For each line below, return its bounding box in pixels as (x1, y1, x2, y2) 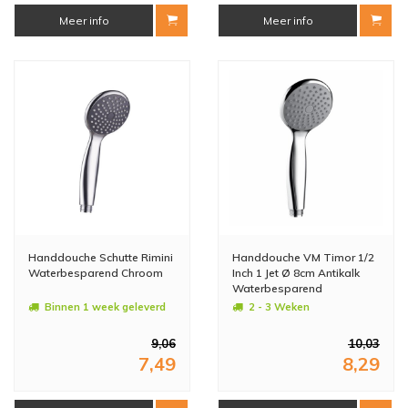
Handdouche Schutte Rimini (28, 250, 173, 264)
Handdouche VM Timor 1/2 (232, 250, 374, 264)
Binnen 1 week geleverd (45, 300, 166, 313)
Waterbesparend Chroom (28, 265, 163, 280)
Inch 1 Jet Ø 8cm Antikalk (232, 265, 360, 280)
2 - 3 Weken (249, 300, 310, 313)
